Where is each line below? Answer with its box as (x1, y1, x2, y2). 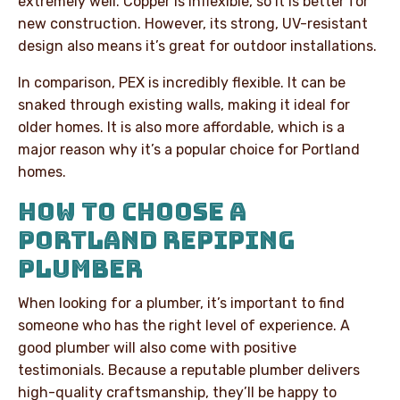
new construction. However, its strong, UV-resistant (18, 14, 368, 32)
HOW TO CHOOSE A (18, 195, 246, 228)
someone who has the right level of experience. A (18, 316, 350, 334)
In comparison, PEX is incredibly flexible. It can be (18, 73, 346, 91)
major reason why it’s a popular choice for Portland (18, 140, 360, 158)
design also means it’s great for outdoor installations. (18, 37, 377, 54)
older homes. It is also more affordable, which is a (18, 118, 345, 136)
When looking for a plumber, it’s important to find (18, 294, 345, 312)
